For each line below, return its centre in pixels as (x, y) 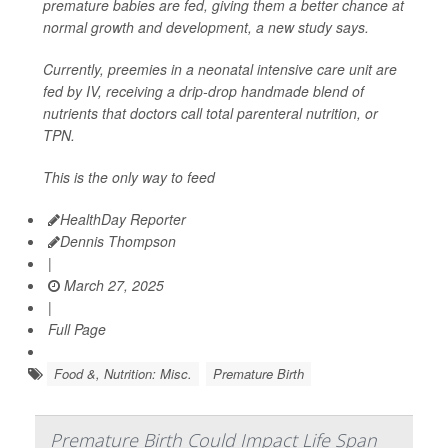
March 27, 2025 (112, 285)
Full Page (77, 329)
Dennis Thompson (118, 241)
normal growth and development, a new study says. (206, 27)
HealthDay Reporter (123, 219)
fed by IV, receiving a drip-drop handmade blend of (203, 91)
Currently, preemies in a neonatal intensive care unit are (220, 69)
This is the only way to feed (129, 177)
